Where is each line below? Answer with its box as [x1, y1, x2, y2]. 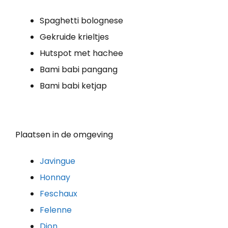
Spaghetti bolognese [40, 15, 123, 27]
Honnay [40, 172, 70, 184]
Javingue [40, 155, 75, 167]
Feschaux [40, 188, 77, 200]
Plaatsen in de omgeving [15, 129, 113, 141]
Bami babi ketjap [40, 80, 107, 92]
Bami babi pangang [40, 64, 118, 76]
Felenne [40, 204, 72, 216]
